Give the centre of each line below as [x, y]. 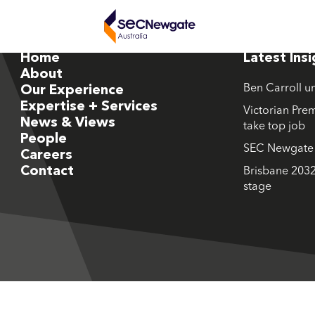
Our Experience [72, 91]
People [43, 139]
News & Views [67, 123]
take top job [274, 127]
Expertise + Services [89, 107]
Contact [47, 172]
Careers [46, 155]
